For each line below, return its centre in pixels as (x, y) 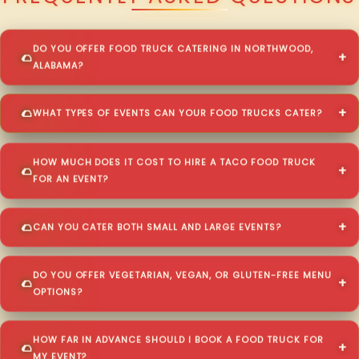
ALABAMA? (58, 66)
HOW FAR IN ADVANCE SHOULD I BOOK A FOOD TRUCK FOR (178, 340)
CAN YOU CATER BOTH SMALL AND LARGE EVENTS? (157, 227)
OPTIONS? (57, 292)
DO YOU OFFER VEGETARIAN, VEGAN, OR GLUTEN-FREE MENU (182, 275)
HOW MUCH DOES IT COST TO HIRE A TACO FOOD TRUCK (174, 162)
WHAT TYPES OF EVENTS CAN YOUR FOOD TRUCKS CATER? (177, 115)
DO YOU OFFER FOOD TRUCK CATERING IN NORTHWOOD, (173, 49)
